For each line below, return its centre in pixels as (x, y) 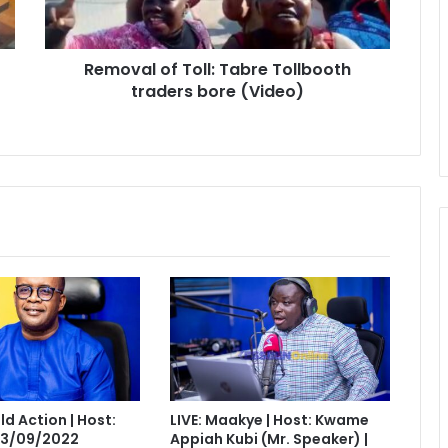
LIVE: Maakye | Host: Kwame (269, 420)
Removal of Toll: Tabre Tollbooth (217, 70)
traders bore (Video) (217, 92)
